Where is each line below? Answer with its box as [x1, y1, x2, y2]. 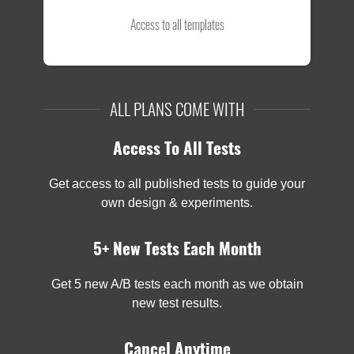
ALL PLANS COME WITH [109, 96, 245, 122]
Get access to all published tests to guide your [49, 177, 305, 191]
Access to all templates [130, 15, 224, 35]
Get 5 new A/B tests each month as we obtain [51, 277, 303, 292]
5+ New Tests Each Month [92, 235, 262, 261]
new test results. [132, 296, 222, 311]
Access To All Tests [113, 135, 241, 160]
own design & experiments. [101, 196, 253, 210]
